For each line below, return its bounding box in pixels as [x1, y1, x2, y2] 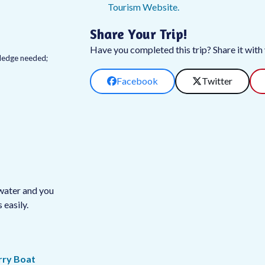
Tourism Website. [107, 1, 179, 12]
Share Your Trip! [89, 26, 188, 42]
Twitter [201, 75, 232, 87]
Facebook [116, 75, 158, 87]
